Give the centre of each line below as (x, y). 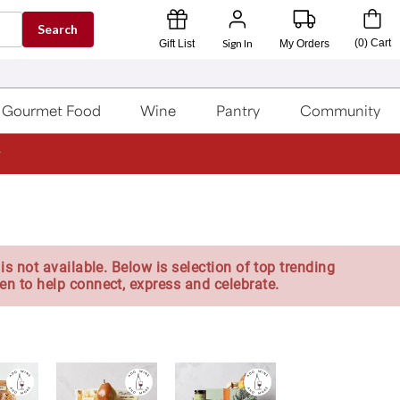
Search (58, 29)
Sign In (237, 43)
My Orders (305, 43)
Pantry (238, 111)
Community (340, 111)
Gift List (177, 43)
